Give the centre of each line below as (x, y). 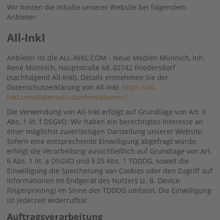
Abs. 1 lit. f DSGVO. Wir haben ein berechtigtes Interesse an (105, 121)
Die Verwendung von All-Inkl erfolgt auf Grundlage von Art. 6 (107, 111)
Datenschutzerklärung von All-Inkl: (65, 87)
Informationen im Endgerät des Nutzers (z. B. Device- (94, 180)
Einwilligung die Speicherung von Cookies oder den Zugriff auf (110, 170)
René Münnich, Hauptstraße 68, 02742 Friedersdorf (91, 67)
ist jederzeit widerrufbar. (48, 200)
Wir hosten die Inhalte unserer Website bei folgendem (96, 7)
